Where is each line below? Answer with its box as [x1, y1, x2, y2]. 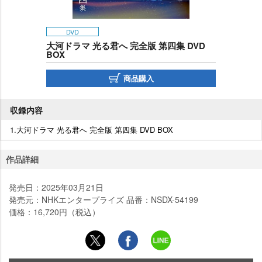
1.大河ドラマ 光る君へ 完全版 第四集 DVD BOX [10, 123, 173, 135]
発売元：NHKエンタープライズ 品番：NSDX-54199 [9, 193, 198, 205]
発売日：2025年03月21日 [9, 181, 104, 193]
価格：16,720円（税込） [9, 205, 100, 218]
